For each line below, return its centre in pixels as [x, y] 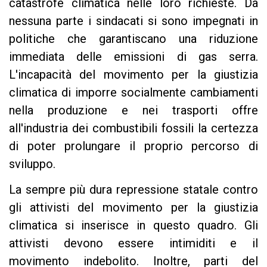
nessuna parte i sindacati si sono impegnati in [133, 21]
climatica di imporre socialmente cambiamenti [133, 92]
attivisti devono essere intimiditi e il [133, 243]
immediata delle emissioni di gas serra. [133, 56]
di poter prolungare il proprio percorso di [133, 146]
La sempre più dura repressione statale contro [133, 190]
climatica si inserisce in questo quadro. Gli [133, 226]
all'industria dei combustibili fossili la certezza [133, 128]
